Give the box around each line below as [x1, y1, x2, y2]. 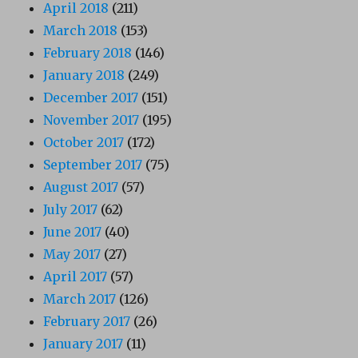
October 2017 [43, 134, 125, 151]
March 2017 [43, 291, 117, 308]
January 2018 [43, 67, 125, 84]
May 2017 [43, 246, 101, 263]
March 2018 [43, 22, 118, 39]
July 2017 [43, 201, 98, 218]
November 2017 [43, 112, 140, 129]
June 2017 [43, 224, 102, 241]
